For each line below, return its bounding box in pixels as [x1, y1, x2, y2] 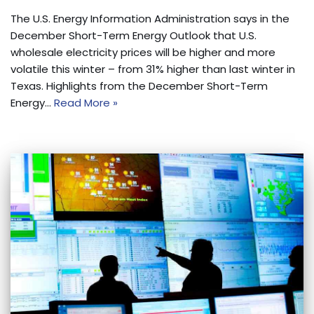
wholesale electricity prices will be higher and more [11, 45, 275, 60]
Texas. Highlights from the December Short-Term [11, 78, 268, 94]
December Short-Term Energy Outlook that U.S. [11, 28, 257, 43]
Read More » [54, 95, 118, 111]
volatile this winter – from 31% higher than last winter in [11, 62, 295, 77]
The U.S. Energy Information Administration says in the [11, 11, 289, 27]
